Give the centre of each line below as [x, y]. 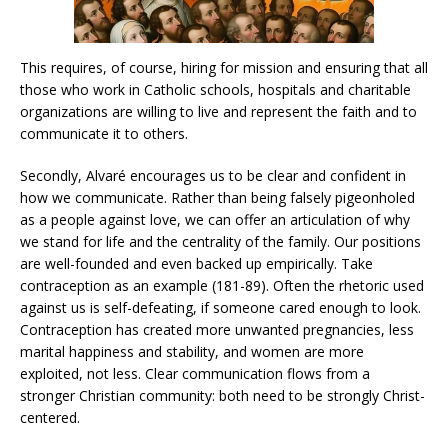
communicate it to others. [104, 133]
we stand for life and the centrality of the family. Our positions [220, 241]
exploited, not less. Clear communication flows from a [195, 373]
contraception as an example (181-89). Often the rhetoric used [222, 285]
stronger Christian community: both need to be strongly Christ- [222, 395]
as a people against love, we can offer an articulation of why [215, 219]
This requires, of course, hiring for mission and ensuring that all [224, 67]
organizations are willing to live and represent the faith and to [218, 111]
